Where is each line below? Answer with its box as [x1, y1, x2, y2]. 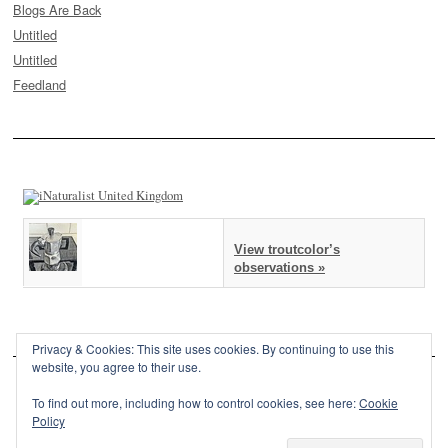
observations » [234, 259, 325, 275]
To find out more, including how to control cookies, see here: [32, 394, 359, 411]
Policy [32, 412, 65, 429]
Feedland [13, 74, 66, 94]
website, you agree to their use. [32, 358, 201, 375]
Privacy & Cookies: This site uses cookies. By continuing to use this [32, 340, 394, 357]
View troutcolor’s [234, 241, 340, 257]
